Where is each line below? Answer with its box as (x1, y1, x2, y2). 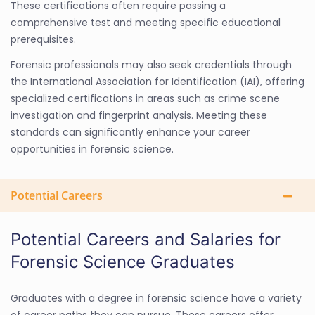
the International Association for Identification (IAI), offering (11, 74, 304, 89)
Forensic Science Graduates (11, 251, 235, 272)
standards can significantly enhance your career (11, 124, 250, 139)
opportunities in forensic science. (11, 141, 174, 156)
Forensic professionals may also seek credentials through (11, 57, 292, 72)
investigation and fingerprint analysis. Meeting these (11, 108, 267, 122)
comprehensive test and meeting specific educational (11, 15, 281, 30)
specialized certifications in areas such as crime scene (11, 91, 280, 105)
